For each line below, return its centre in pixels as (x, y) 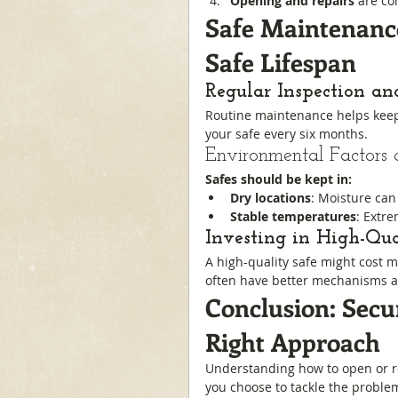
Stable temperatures (293, 216)
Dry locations (271, 198)
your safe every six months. (287, 134)
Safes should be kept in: (279, 179)
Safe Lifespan (281, 62)
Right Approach (293, 342)
